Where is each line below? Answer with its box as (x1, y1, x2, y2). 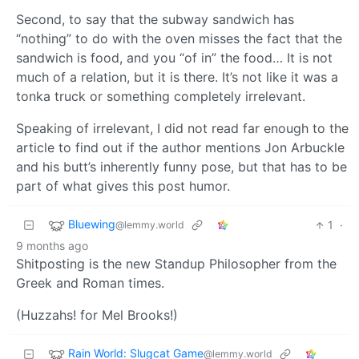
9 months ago (16, 239, 88, 253)
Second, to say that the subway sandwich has (16, 11, 294, 28)
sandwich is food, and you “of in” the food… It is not (16, 50, 333, 67)
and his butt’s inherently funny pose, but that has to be (16, 159, 347, 175)
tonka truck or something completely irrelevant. (16, 88, 305, 105)
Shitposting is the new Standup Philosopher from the (16, 256, 337, 272)
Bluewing (68, 217, 115, 232)
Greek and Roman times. (16, 275, 164, 292)
